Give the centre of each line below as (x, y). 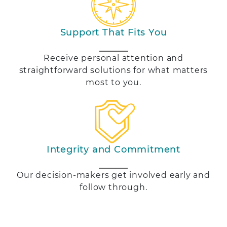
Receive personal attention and (113, 58)
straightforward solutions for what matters (113, 70)
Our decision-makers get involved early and (113, 175)
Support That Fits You (113, 32)
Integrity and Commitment (113, 149)
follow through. (113, 187)
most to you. (113, 82)
